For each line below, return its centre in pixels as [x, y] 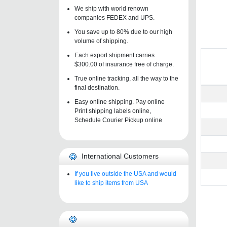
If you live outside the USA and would [125, 174]
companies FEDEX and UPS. [115, 17]
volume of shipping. [101, 41]
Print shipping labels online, [113, 111]
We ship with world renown [111, 8]
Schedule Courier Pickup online [118, 120]
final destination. [97, 87]
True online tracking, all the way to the [126, 78]
